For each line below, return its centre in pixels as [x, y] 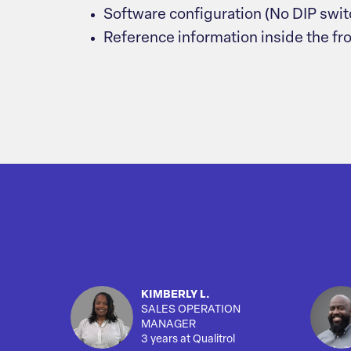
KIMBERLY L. [175, 295]
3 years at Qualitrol [188, 340]
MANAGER [168, 325]
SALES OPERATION [191, 310]
